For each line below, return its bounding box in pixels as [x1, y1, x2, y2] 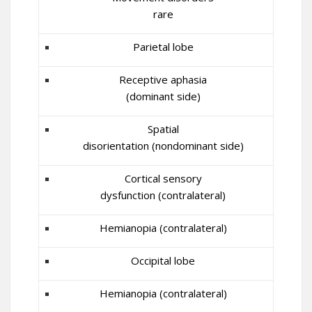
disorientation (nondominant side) [82, 139, 244, 153]
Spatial [147, 122, 179, 136]
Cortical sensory [124, 171, 202, 185]
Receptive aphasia [119, 72, 207, 86]
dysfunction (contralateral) [100, 188, 226, 202]
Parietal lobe [132, 40, 194, 54]
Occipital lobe [131, 253, 195, 267]
